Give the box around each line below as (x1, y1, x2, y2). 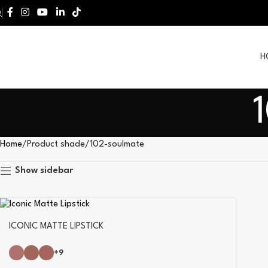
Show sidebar (14, 166, 73, 175)
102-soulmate (90, 140, 144, 149)
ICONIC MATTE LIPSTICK (9, 222, 103, 232)
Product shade (27, 140, 85, 149)
